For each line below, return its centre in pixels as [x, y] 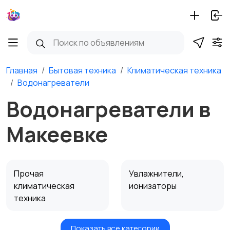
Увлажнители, [156, 174]
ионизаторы [154, 186]
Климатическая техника [174, 70]
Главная [22, 70]
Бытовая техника [82, 70]
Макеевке [57, 134]
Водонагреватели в [108, 109]
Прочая [29, 174]
